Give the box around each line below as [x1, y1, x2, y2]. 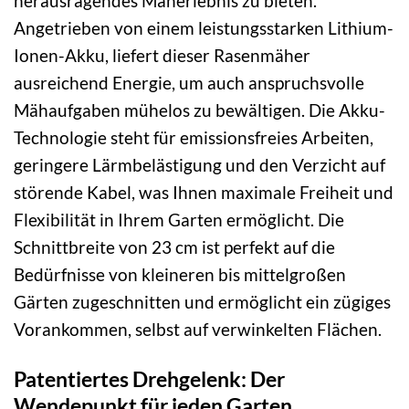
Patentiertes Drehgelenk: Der [14, 365, 285, 392]
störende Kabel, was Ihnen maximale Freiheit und [14, 181, 393, 203]
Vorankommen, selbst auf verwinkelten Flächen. [14, 318, 382, 340]
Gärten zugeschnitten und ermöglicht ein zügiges [14, 290, 391, 312]
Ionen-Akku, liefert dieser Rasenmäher [14, 44, 310, 66]
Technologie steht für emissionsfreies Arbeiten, [14, 126, 373, 148]
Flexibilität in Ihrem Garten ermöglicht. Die [14, 208, 344, 230]
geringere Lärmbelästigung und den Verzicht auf [14, 153, 385, 175]
